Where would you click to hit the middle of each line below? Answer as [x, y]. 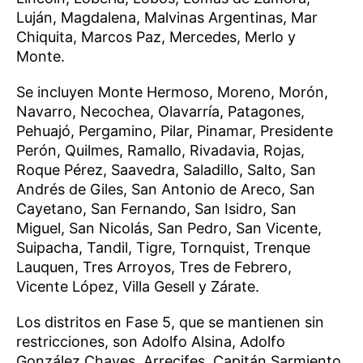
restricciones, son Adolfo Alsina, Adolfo [151, 341]
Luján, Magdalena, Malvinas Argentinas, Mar [167, 17]
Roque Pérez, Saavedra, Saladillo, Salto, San [166, 169]
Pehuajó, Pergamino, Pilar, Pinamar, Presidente [175, 130]
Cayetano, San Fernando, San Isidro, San [156, 208]
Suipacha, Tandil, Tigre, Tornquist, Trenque [163, 247]
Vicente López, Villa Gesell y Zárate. [138, 286]
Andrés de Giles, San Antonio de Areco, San [166, 189]
